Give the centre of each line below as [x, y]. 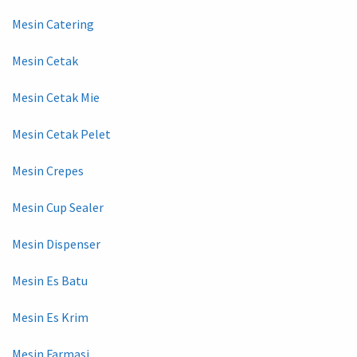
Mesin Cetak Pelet [61, 133]
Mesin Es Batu [50, 280]
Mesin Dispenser [56, 243]
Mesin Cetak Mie [56, 97]
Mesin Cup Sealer [58, 207]
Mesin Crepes [48, 170]
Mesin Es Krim [50, 317]
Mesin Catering [53, 24]
